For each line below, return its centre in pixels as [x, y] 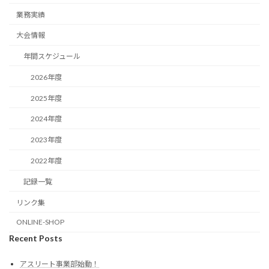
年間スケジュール [52, 56]
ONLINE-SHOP [40, 222]
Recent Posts [36, 238]
